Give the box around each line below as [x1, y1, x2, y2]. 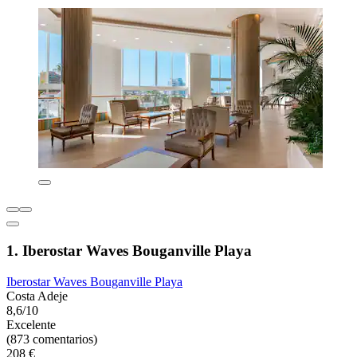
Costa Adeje [6, 288, 68, 303]
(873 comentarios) [6, 331, 97, 346]
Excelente [6, 317, 56, 331]
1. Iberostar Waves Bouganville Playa [6, 241, 252, 259]
